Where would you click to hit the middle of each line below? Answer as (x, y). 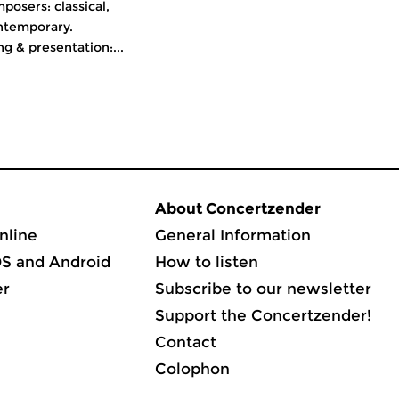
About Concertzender (238, 208)
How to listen (207, 262)
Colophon (192, 369)
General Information (233, 235)
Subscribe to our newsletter (263, 289)
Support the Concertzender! (263, 315)
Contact (186, 342)
